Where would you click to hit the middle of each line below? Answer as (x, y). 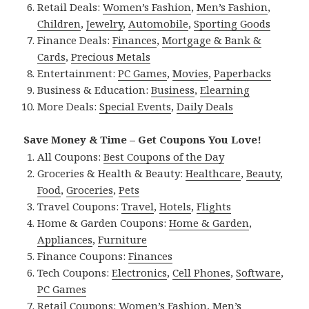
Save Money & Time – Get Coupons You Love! (143, 139)
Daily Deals (205, 106)
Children (59, 23)
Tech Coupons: (75, 272)
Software (259, 272)
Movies (191, 73)
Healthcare (213, 173)
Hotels (176, 206)
